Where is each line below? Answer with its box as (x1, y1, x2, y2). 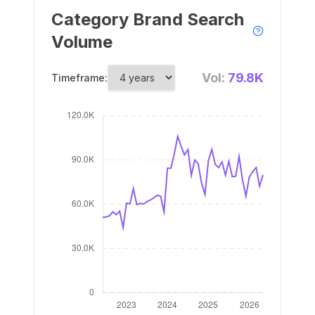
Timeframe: (51, 72, 108, 84)
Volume (51, 32, 112, 52)
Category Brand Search (51, 9, 244, 30)
